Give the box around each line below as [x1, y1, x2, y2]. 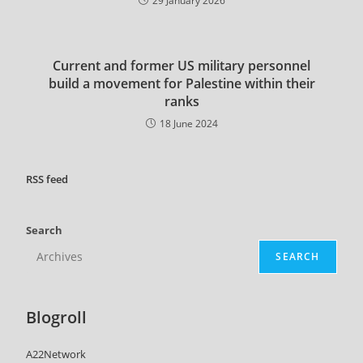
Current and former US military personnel [53, 56, 310, 75]
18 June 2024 [159, 116, 218, 130]
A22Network [26, 346, 87, 361]
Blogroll [26, 305, 88, 328]
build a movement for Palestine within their [48, 74, 315, 92]
